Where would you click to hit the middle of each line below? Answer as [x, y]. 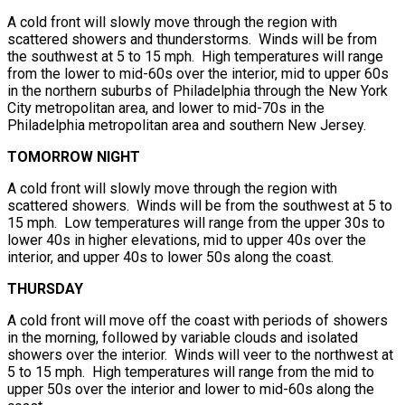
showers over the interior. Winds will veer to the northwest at [200, 354]
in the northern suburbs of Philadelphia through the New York [198, 90]
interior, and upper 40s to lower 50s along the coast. [170, 257]
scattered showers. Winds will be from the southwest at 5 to [200, 205]
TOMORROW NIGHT [74, 156]
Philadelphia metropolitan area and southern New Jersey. [187, 125]
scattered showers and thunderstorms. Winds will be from [192, 39]
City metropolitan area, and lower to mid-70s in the [166, 108]
